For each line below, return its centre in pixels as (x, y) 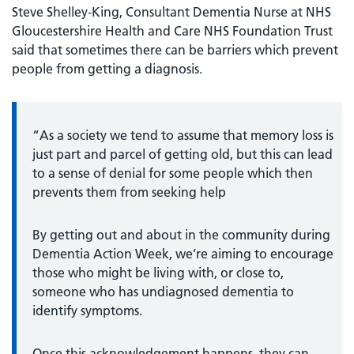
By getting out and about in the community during (181, 234)
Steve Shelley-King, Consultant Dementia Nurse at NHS (171, 11)
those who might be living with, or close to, (158, 272)
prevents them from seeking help (129, 192)
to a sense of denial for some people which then (173, 173)
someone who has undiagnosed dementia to (163, 291)
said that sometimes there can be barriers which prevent (175, 49)
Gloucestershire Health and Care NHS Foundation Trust (172, 30)
